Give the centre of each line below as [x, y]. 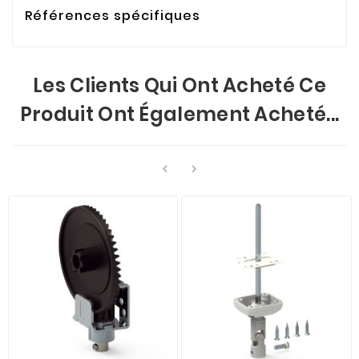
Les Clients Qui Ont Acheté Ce [179, 85]
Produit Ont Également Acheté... [179, 114]
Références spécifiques [113, 15]
